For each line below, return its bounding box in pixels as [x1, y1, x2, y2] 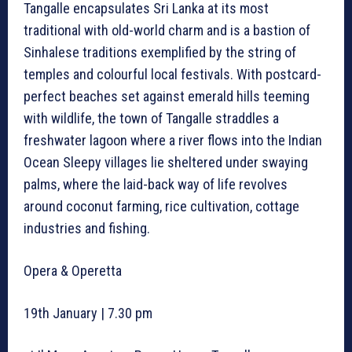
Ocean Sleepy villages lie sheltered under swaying [24, 154, 308, 171]
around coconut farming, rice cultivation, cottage [24, 198, 299, 215]
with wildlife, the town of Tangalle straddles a [24, 110, 279, 127]
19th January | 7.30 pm [24, 305, 156, 322]
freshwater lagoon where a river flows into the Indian [24, 132, 322, 149]
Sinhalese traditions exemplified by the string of [24, 44, 296, 61]
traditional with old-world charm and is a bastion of [24, 22, 310, 39]
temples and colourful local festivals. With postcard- [24, 66, 321, 83]
